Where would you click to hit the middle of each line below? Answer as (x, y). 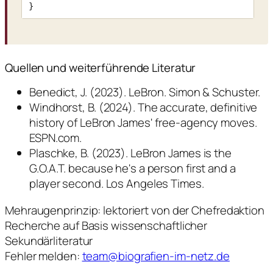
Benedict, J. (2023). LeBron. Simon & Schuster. (145, 92)
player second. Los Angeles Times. (117, 184)
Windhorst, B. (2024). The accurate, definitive (144, 108)
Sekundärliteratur (49, 240)
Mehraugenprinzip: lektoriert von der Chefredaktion (135, 210)
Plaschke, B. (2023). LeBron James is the (130, 153)
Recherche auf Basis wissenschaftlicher (106, 225)
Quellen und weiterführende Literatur (101, 67)
